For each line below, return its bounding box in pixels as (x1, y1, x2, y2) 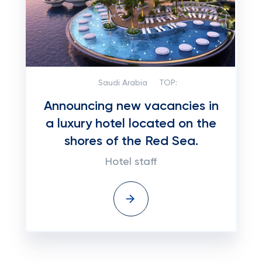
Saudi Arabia (98, 79, 147, 87)
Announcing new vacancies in (43, 100, 219, 113)
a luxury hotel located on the (46, 118, 216, 130)
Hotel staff (105, 157, 157, 167)
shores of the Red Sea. (64, 135, 198, 148)
